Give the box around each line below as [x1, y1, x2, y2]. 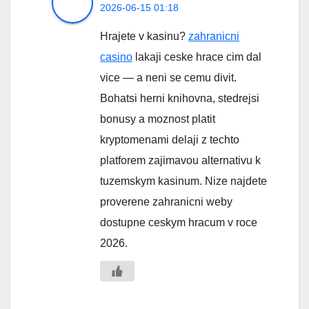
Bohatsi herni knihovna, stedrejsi [100, 92, 259, 105]
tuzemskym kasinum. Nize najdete [100, 175, 267, 188]
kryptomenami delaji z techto [100, 134, 239, 146]
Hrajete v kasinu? [100, 30, 188, 43]
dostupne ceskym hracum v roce [100, 217, 257, 229]
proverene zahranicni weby [100, 196, 232, 208]
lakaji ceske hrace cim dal [132, 51, 261, 63]
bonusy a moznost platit [100, 113, 215, 126]
